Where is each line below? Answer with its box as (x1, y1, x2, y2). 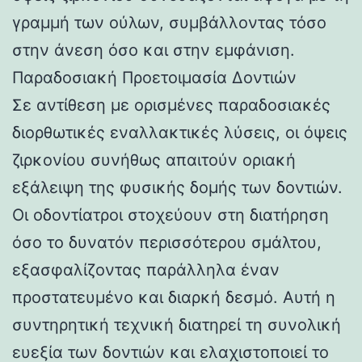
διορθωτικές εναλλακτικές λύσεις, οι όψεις (12, 122, 347, 142)
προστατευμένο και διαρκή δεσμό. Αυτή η (12, 287, 335, 307)
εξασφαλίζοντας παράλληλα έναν (12, 259, 280, 280)
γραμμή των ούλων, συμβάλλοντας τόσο (12, 12, 326, 32)
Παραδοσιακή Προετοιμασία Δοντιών (12, 67, 297, 87)
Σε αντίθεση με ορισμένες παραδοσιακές (12, 95, 330, 115)
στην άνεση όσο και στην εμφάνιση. (12, 40, 295, 60)
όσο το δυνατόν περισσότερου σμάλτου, (12, 232, 322, 252)
